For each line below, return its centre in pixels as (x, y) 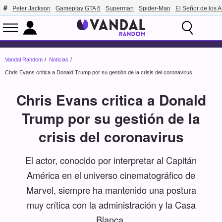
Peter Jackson (31, 8)
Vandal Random (24, 60)
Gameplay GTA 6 (78, 8)
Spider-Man (155, 8)
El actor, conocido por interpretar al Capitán (111, 160)
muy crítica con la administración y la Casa (111, 204)
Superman (120, 8)
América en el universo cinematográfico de (111, 175)
